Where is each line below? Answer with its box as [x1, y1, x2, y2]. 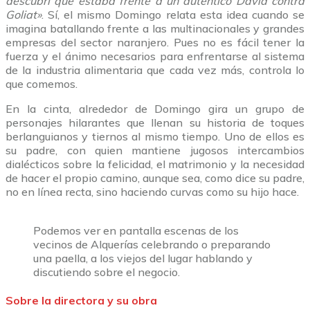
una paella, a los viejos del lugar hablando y [33, 250, 253, 265]
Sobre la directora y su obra [6, 293, 157, 308]
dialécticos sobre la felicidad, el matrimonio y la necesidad [6, 156, 304, 171]
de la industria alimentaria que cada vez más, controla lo [6, 62, 304, 77]
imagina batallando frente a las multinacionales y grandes [6, 21, 304, 35]
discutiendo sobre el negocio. [33, 264, 180, 279]
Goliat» [6, 7, 42, 21]
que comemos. [6, 76, 77, 91]
